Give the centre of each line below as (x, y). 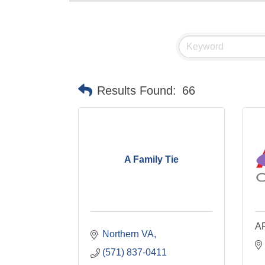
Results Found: (137, 91)
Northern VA (128, 234)
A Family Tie (151, 159)
